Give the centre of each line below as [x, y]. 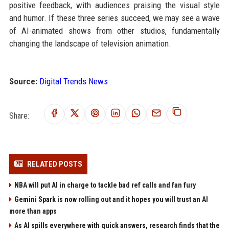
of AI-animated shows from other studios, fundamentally [114, 30]
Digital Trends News [73, 81]
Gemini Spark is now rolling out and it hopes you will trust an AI [111, 199]
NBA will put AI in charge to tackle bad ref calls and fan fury [105, 185]
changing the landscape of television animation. [90, 43]
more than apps [33, 211]
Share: [19, 116]
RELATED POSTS [54, 164]
